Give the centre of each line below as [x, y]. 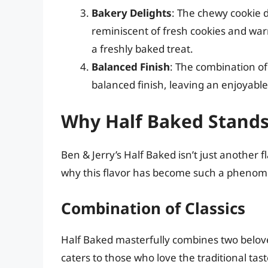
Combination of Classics [153, 208]
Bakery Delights [132, 13]
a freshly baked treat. [142, 48]
